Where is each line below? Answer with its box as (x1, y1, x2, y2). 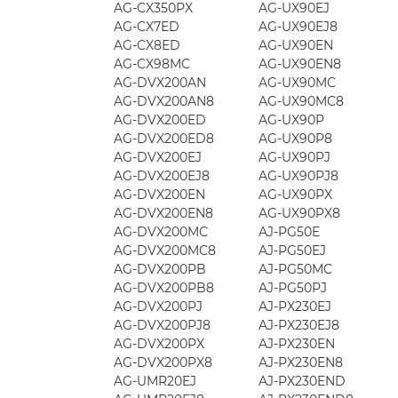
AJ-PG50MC (259, 260, 332, 277)
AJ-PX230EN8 (259, 354, 343, 370)
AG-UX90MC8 (259, 92, 344, 109)
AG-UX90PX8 (259, 204, 340, 221)
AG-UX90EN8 (259, 55, 341, 72)
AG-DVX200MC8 (114, 242, 216, 259)
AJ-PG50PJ (259, 279, 327, 296)
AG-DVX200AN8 (114, 92, 214, 109)
